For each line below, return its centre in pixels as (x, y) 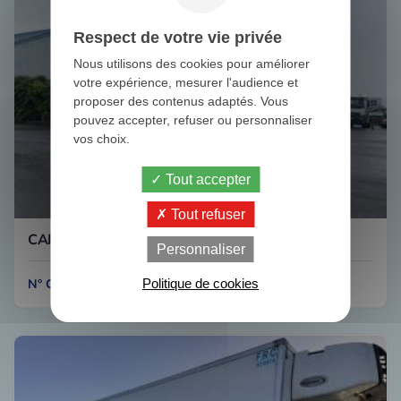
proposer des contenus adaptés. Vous (180, 101)
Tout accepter (206, 179)
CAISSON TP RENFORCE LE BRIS (137, 239)
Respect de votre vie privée (177, 37)
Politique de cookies (200, 283)
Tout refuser (206, 214)
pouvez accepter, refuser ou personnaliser (192, 119)
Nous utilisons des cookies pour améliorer (191, 63)
